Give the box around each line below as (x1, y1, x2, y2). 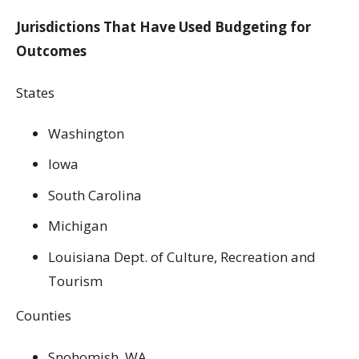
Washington (48, 123, 124, 143)
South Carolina (48, 185, 142, 204)
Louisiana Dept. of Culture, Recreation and (48, 247, 316, 266)
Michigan (48, 216, 107, 236)
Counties (16, 306, 71, 325)
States (16, 83, 54, 102)
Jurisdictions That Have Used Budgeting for (16, 18, 311, 37)
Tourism (48, 271, 103, 290)
